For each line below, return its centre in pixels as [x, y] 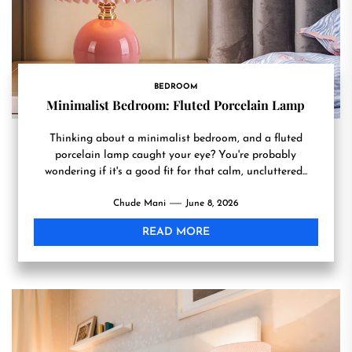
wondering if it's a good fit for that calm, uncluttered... [176, 172]
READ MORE [176, 232]
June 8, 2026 [212, 203]
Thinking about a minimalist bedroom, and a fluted [176, 139]
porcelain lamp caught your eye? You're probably [176, 155]
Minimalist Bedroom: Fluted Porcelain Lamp [176, 105]
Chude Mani [139, 203]
